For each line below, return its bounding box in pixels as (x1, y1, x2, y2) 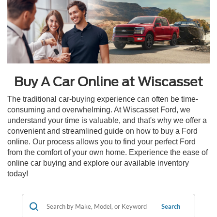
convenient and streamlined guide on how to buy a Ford (7, 127, 198, 136)
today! (7, 170, 28, 178)
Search (161, 202, 180, 211)
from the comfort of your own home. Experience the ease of (7, 148, 208, 157)
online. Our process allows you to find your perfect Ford (7, 138, 196, 146)
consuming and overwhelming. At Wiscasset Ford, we (7, 106, 190, 114)
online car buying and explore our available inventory (7, 159, 189, 168)
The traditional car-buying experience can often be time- (7, 95, 198, 104)
